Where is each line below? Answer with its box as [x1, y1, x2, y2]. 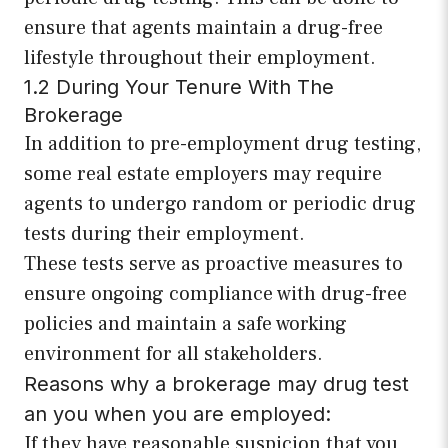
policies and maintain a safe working [24, 311, 347, 338]
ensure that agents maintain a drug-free [24, 15, 383, 42]
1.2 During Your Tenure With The [24, 75, 334, 100]
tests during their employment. [24, 221, 305, 248]
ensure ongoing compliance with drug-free [24, 281, 407, 308]
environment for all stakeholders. [24, 341, 323, 368]
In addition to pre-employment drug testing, [24, 131, 421, 158]
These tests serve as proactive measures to [24, 251, 403, 278]
